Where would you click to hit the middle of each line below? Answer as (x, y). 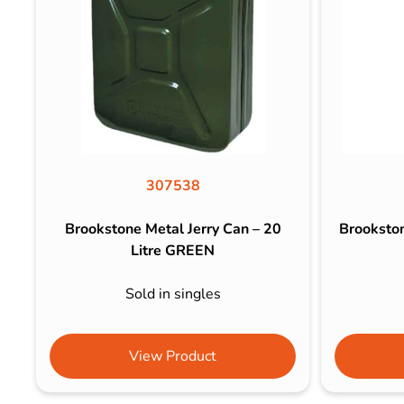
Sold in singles (173, 294)
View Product (173, 356)
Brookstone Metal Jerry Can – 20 (173, 229)
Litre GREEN (173, 250)
